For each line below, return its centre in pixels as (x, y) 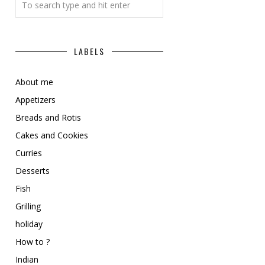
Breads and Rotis (48, 117)
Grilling (28, 206)
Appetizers (35, 100)
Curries (29, 153)
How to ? (33, 242)
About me (34, 82)
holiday (29, 224)
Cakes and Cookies (52, 135)
